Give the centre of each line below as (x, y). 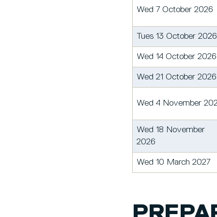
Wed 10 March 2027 (173, 162)
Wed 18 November (171, 130)
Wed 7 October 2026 (175, 9)
